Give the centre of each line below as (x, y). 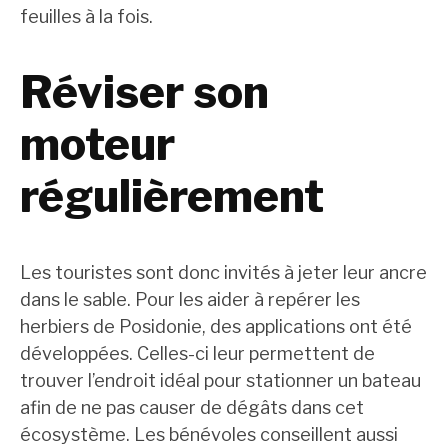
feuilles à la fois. (86, 17)
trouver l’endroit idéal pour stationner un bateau (220, 381)
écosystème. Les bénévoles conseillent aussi (209, 435)
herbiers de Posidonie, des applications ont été (216, 327)
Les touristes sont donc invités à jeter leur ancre (223, 273)
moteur (97, 144)
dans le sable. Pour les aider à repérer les (190, 300)
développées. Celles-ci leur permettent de (197, 354)
